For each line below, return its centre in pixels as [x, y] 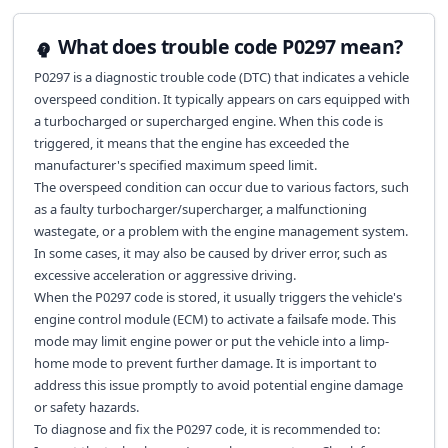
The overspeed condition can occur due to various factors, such [221, 187]
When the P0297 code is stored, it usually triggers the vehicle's [217, 297]
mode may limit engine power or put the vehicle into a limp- [211, 341]
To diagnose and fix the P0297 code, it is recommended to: [206, 429]
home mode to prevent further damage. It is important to [205, 363]
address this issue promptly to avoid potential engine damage [218, 385]
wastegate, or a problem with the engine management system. [220, 231]
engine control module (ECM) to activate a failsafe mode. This [214, 319]
